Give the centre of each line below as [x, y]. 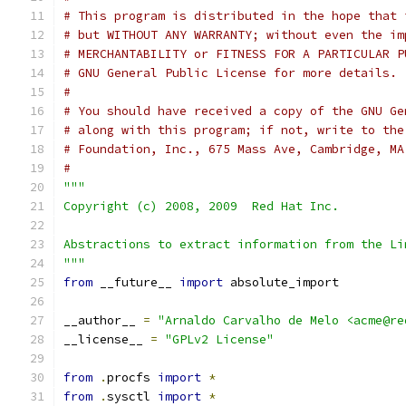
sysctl [132, 396]
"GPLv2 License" [219, 339]
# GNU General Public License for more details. [230, 73]
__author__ [103, 320]
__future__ [136, 282]
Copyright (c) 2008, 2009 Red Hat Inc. [201, 206]
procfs [132, 377]
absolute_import [281, 282]
